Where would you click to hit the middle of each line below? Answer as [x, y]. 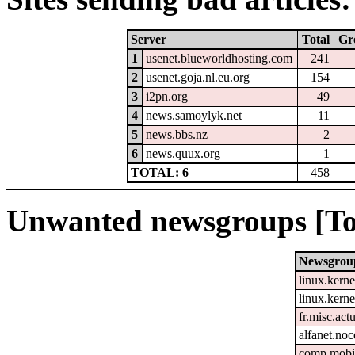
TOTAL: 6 [160, 173]
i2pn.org [167, 97]
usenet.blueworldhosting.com [219, 59]
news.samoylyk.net [194, 116]
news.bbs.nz [177, 135]
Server [149, 40]
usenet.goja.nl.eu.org [198, 78]
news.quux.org [183, 154]
